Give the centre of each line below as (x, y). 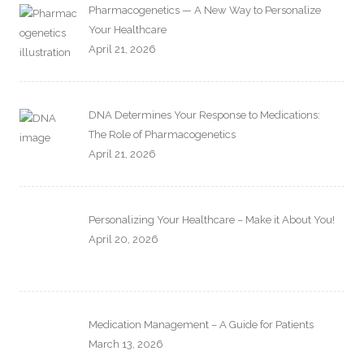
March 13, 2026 (126, 344)
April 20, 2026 (123, 240)
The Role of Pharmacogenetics (162, 135)
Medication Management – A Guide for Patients (201, 325)
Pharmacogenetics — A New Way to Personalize (204, 10)
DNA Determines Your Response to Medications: (204, 115)
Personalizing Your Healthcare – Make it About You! (211, 220)
